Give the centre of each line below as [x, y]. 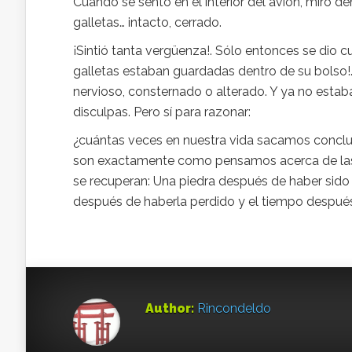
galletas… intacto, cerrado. [147, 22]
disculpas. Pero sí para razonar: [162, 112]
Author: [170, 308]
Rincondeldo [234, 308]
